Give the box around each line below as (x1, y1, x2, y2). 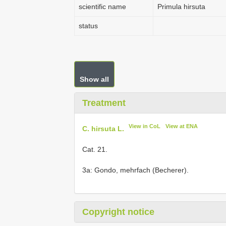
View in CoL (129, 123, 161, 129)
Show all (80, 75, 109, 83)
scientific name (79, 3, 126, 11)
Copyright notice (82, 206, 154, 217)
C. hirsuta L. (82, 124, 124, 133)
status (79, 22, 98, 30)
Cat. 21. (82, 145, 107, 153)
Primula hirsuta (157, 3, 205, 11)
